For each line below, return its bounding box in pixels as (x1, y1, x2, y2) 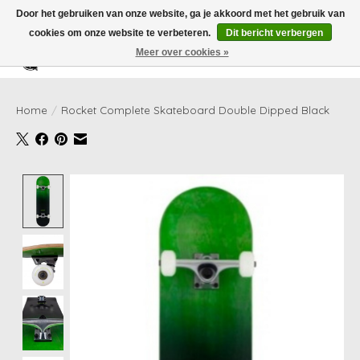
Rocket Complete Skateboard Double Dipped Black (61, 103, 329, 117)
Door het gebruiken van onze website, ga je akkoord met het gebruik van (15, 8, 345, 19)
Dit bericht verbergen (225, 27, 323, 39)
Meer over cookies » (135, 47, 229, 58)
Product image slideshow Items (69, 174, 254, 190)
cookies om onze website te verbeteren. (28, 27, 213, 39)
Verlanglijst (263, 55, 329, 72)
